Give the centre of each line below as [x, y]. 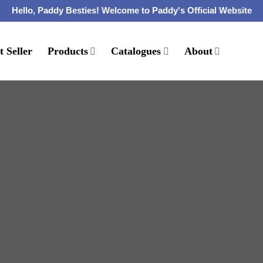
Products [68, 51]
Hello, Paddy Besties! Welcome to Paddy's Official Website [131, 10]
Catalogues [136, 51]
